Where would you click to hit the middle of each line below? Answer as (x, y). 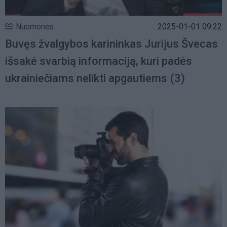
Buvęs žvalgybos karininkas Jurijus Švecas (111, 44)
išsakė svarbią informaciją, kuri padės (99, 61)
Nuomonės (35, 27)
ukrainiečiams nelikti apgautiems (86, 79)
